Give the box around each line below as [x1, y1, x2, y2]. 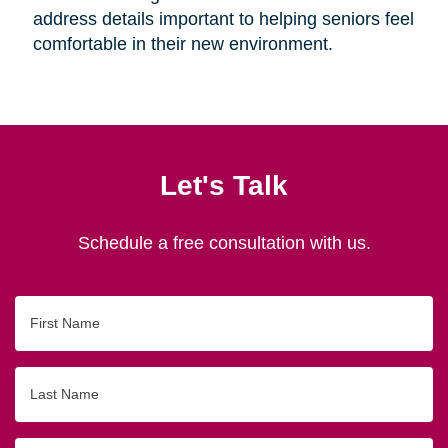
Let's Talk [160, 168, 288, 201]
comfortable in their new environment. [32, 33, 333, 54]
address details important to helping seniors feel [32, 8, 414, 29]
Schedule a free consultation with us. [77, 232, 371, 253]
